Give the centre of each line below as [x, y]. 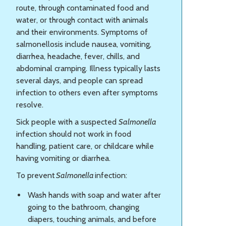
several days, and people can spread [79, 80]
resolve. [30, 104]
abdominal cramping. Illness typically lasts [88, 68]
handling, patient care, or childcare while [85, 146]
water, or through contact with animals [82, 20]
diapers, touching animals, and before [92, 219]
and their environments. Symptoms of [82, 32]
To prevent [36, 175]
